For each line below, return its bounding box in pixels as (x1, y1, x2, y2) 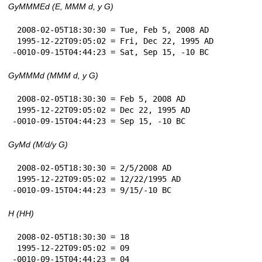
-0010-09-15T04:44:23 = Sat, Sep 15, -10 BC (12, 47, 209, 57)
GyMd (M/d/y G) (8, 139, 68, 149)
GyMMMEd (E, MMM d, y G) (8, 1, 113, 11)
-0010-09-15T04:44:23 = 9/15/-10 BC (12, 185, 171, 195)
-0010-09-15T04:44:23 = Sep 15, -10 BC (12, 116, 185, 126)
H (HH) (8, 208, 34, 218)
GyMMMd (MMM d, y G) (8, 70, 98, 80)
